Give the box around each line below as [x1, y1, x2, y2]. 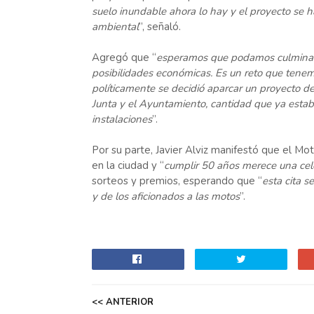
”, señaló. [138, 20, 181, 34]
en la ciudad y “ [91, 158, 164, 172]
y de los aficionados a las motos [91, 189, 240, 203]
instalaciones [91, 112, 152, 126]
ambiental [91, 20, 139, 34]
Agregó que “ [91, 50, 156, 64]
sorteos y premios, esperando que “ [91, 174, 262, 188]
